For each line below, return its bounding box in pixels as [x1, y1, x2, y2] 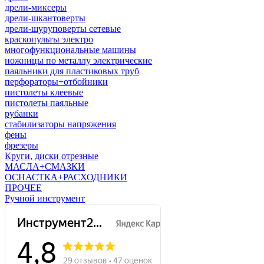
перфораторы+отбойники [5, 76, 108, 87]
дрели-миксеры [5, 2, 67, 12]
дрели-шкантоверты [5, 12, 85, 23]
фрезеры [5, 140, 38, 150]
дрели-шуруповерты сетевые [5, 23, 121, 34]
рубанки [5, 108, 38, 118]
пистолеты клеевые [5, 87, 83, 97]
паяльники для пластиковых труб [5, 65, 139, 76]
